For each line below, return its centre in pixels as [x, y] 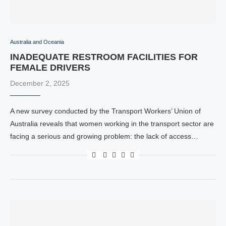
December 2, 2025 [40, 83]
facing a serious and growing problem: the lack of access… [104, 136]
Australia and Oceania [37, 42]
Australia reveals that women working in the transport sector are [112, 124]
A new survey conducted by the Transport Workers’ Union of [105, 111]
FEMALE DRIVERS [50, 68]
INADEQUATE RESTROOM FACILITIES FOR [104, 57]
